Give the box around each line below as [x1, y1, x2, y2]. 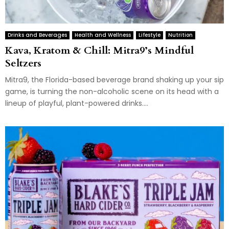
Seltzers [5, 56, 41, 70]
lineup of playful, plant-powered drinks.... [5, 98, 148, 108]
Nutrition [168, 31, 193, 39]
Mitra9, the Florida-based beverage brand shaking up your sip [5, 74, 224, 85]
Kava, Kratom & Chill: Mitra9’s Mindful [5, 43, 194, 57]
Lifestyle [139, 31, 161, 39]
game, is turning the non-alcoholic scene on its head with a [5, 86, 219, 97]
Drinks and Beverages [8, 31, 67, 39]
